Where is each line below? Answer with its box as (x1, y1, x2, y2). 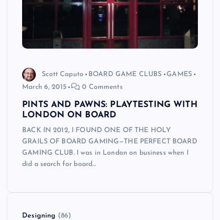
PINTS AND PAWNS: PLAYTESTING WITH (22, 101, 197, 110)
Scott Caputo (42, 70, 83, 78)
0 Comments (80, 83, 123, 91)
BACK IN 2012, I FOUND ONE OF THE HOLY (22, 127, 171, 135)
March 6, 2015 (22, 83, 66, 91)
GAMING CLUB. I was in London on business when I (22, 149, 189, 157)
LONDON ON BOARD (22, 111, 117, 120)
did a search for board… (22, 161, 96, 168)
